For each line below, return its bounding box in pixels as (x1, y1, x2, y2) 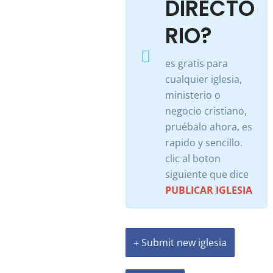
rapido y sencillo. (165, 136, 243, 149)
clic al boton (165, 152, 221, 165)
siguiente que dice (165, 168, 249, 181)
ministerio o (165, 88, 221, 102)
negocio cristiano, (165, 104, 247, 118)
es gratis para (165, 57, 228, 70)
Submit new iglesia (138, 235, 227, 249)
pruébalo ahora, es (165, 120, 252, 133)
